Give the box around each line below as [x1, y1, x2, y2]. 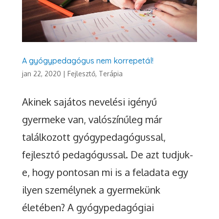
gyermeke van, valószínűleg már [22, 113, 162, 126]
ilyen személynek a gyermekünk [22, 183, 160, 197]
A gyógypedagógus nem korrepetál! [22, 56, 153, 66]
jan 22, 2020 [22, 69, 61, 78]
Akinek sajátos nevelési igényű [22, 95, 157, 109]
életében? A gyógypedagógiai [22, 201, 154, 214]
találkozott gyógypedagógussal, [22, 131, 166, 144]
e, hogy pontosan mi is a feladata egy [22, 166, 188, 179]
